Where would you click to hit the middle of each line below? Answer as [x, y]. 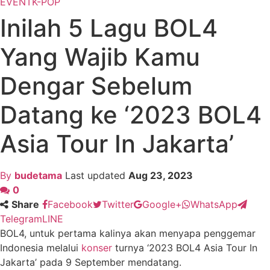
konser [97, 248]
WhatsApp [214, 205]
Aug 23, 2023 [161, 176]
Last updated [97, 176]
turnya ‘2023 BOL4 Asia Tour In [185, 248]
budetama [38, 176]
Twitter [118, 205]
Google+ [162, 205]
